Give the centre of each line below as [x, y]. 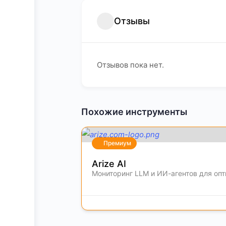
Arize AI [109, 164]
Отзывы [132, 21]
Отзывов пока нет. [130, 65]
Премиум [117, 143]
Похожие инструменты [134, 112]
